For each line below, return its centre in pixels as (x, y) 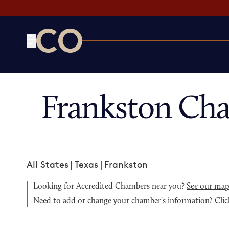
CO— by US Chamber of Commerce (112, 59)
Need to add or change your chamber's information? (124, 201)
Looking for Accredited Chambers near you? (110, 187)
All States (48, 164)
